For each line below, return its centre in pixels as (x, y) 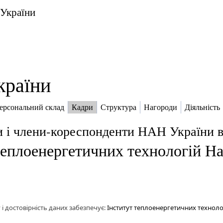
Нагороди (161, 108)
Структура (118, 108)
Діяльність (202, 108)
